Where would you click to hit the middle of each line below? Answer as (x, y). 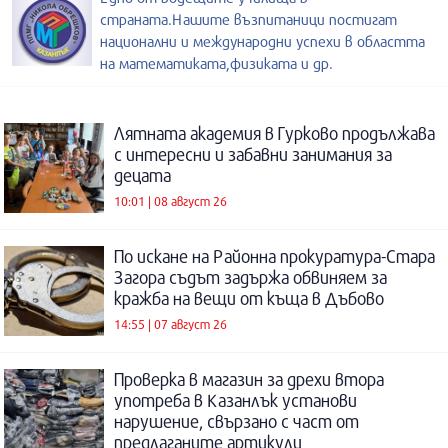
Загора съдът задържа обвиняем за (250, 278)
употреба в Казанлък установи (235, 401)
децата (142, 176)
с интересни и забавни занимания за (253, 155)
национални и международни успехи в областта (262, 41)
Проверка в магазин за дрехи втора (249, 380)
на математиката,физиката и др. (216, 63)
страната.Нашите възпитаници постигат (248, 19)
